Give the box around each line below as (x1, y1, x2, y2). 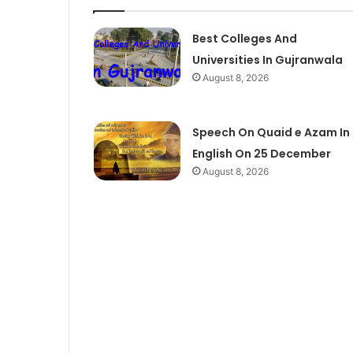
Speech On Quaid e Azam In (191, 124, 350, 140)
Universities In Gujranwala (191, 51, 343, 68)
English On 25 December (191, 145, 331, 162)
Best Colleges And (191, 30, 297, 46)
